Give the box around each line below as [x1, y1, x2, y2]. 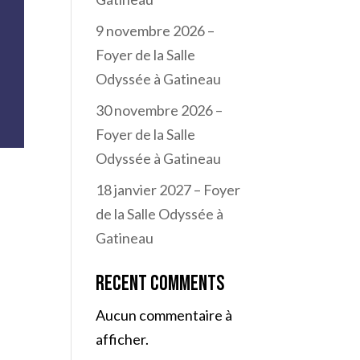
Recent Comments [96, 272, 225, 297]
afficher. [96, 330, 149, 348]
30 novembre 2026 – [96, 101, 223, 119]
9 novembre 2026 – [96, 22, 215, 39]
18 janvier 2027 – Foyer [96, 181, 241, 198]
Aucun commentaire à [96, 306, 233, 324]
